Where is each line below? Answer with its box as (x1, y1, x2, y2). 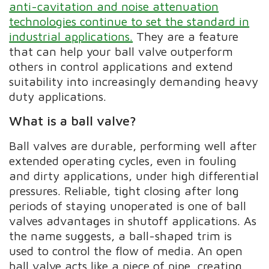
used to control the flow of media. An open (9, 244, 243, 258)
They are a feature (133, 29, 239, 43)
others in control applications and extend (9, 59, 234, 73)
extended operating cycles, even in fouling (9, 154, 237, 168)
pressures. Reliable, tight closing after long (9, 184, 240, 198)
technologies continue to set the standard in (9, 14, 250, 28)
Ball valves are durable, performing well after (9, 139, 258, 153)
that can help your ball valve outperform (9, 44, 234, 58)
